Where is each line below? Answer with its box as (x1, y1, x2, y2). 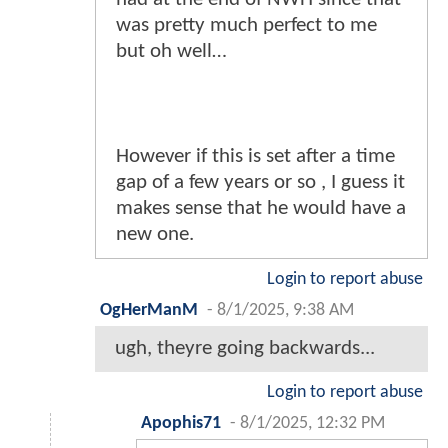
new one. (116, 224, 194, 246)
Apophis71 (141, 415, 221, 433)
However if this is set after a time (116, 146, 395, 168)
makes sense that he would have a (116, 198, 406, 220)
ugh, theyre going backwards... (115, 338, 375, 360)
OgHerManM (100, 302, 198, 320)
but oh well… (116, 41, 227, 63)
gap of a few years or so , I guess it (116, 172, 405, 194)
